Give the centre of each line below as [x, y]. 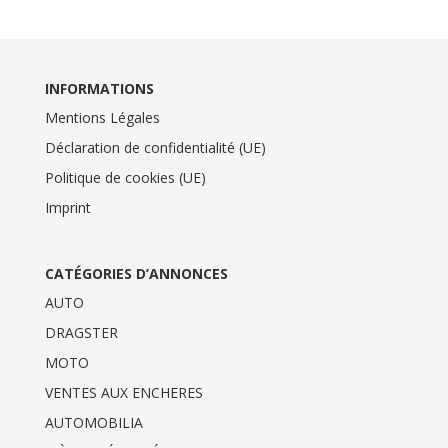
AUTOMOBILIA [93, 423]
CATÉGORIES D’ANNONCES [136, 274]
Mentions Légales [102, 117]
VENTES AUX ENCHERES [123, 393]
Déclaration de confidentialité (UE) [155, 147]
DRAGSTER [81, 333]
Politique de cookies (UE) [125, 177]
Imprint [67, 207]
